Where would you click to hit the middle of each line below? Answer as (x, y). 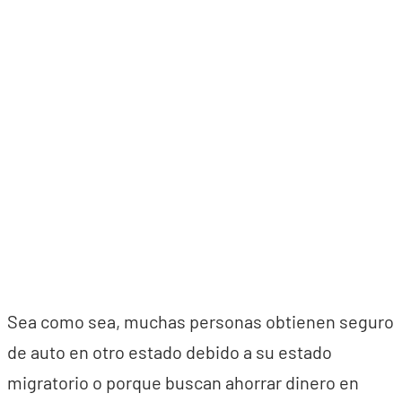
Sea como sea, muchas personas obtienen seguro (201, 321)
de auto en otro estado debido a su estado (170, 352)
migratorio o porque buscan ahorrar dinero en (183, 382)
